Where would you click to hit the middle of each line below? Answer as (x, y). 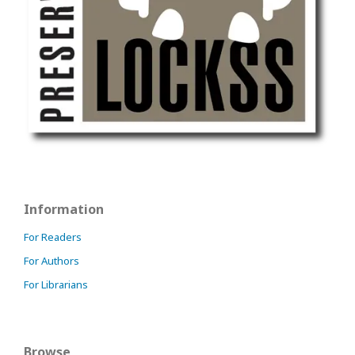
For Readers (53, 237)
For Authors (52, 260)
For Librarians (56, 284)
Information (64, 209)
